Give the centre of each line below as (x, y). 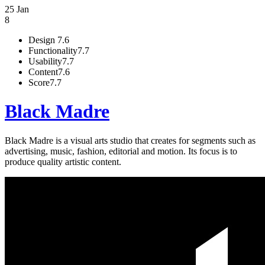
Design (43, 40)
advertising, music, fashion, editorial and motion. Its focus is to (121, 151)
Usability (45, 61)
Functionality (53, 51)
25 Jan (17, 9)
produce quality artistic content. (63, 161)
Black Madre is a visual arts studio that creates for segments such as (130, 140)
